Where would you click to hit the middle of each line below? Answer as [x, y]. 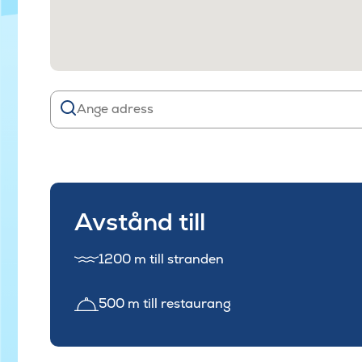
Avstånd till [140, 222]
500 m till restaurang [165, 304]
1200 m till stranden [161, 259]
